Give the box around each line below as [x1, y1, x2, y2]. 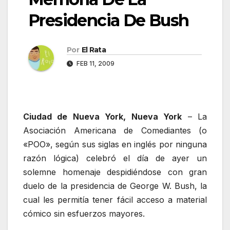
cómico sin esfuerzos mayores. [23, 208, 145, 219]
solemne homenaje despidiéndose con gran [23, 167, 207, 178]
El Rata [81, 45, 106, 54]
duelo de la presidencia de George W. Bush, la [23, 181, 207, 191]
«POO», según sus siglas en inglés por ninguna [23, 139, 207, 150]
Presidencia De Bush [28, 10, 189, 30]
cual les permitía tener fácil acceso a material [23, 195, 207, 205]
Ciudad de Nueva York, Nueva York [23, 111, 182, 122]
